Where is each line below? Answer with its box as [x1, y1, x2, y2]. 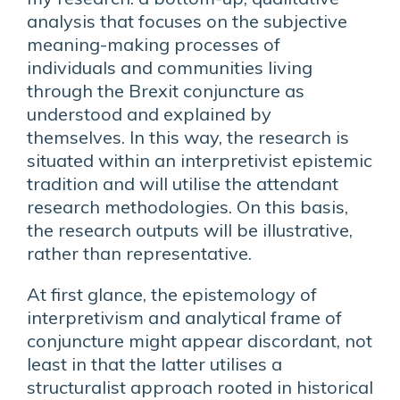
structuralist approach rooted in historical [27, 376, 373, 398]
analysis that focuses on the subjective [27, 10, 347, 32]
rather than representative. [27, 242, 252, 264]
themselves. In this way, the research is [27, 126, 349, 148]
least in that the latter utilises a [27, 353, 282, 375]
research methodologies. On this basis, [27, 196, 348, 218]
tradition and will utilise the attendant [27, 172, 338, 195]
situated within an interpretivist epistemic [27, 149, 372, 171]
